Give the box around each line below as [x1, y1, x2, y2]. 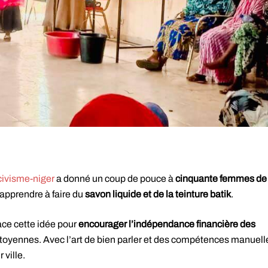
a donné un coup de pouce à [54, 173, 173, 184]
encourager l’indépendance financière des [78, 218, 255, 229]
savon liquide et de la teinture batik [83, 188, 231, 199]
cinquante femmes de [173, 173, 267, 184]
